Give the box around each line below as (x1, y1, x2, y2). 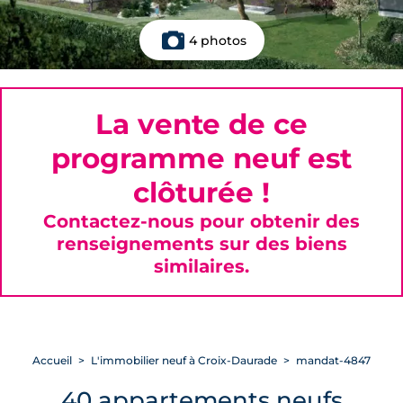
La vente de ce (95, 107, 308, 141)
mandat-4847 (293, 354, 371, 367)
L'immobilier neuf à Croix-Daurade (91, 354, 277, 367)
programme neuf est (51, 141, 352, 175)
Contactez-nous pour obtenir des (43, 210, 360, 232)
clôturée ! (133, 175, 270, 210)
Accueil (32, 354, 72, 367)
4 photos (188, 32, 246, 48)
